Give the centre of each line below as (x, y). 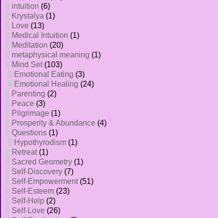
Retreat (24, 152)
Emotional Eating (44, 74)
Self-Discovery (37, 172)
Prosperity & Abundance (54, 123)
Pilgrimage (30, 113)
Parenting (28, 94)
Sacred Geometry (42, 162)
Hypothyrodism (40, 142)
